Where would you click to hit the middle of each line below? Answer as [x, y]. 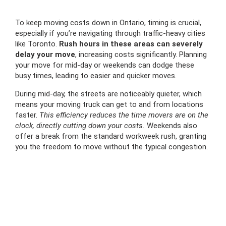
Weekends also [171, 126]
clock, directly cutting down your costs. [80, 126]
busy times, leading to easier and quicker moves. [96, 76]
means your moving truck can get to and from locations [109, 105]
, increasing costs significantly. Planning [141, 55]
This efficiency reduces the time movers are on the [124, 115]
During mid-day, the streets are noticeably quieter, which [108, 94]
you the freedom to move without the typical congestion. [111, 147]
